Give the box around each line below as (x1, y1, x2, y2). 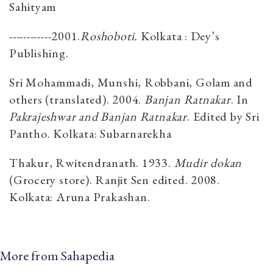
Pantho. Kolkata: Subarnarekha (9, 126, 172, 142)
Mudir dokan (174, 155, 243, 171)
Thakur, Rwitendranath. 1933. (9, 155, 174, 171)
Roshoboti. (80, 28, 138, 44)
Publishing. (9, 45, 69, 62)
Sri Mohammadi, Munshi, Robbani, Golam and (9, 74, 253, 91)
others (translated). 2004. (9, 91, 145, 108)
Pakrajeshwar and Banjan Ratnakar (9, 108, 187, 125)
